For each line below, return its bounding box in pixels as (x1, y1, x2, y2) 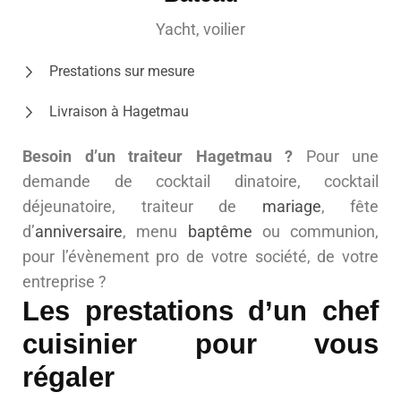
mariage (261, 197, 321, 217)
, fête (320, 197, 379, 217)
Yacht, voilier (156, 20, 245, 39)
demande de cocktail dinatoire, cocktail (22, 172, 379, 192)
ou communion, (252, 222, 379, 242)
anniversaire (35, 222, 123, 242)
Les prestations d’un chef (22, 295, 379, 327)
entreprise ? (22, 272, 107, 292)
